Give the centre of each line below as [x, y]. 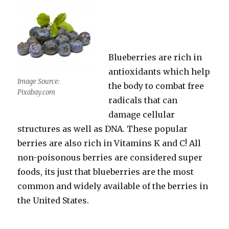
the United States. [53, 200]
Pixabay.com [37, 92]
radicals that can [143, 100]
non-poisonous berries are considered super [110, 157]
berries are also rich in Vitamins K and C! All [109, 143]
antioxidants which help [159, 72]
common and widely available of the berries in [113, 186]
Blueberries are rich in [155, 57]
